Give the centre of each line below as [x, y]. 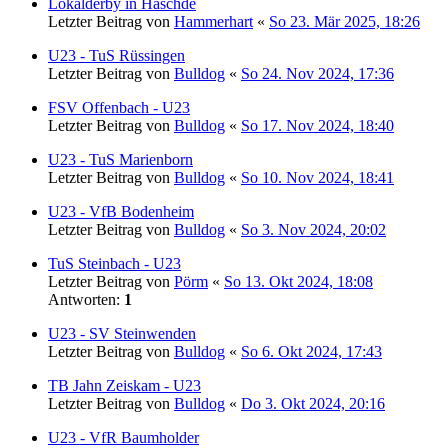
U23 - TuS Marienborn [120, 159]
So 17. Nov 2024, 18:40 [317, 125]
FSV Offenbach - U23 [119, 107]
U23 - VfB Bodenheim [121, 211]
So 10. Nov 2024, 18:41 [317, 177]
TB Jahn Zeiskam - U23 [124, 385]
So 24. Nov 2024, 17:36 [317, 73]
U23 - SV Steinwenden [122, 333]
